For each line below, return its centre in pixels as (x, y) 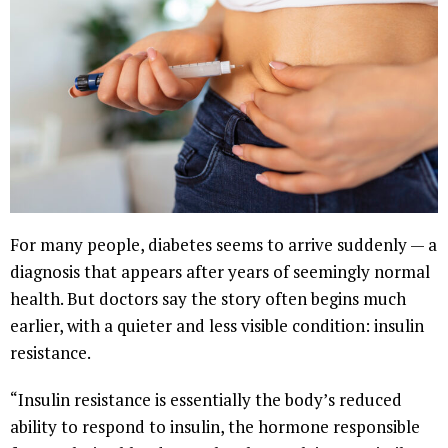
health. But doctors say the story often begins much (208, 299)
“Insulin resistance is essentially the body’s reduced (206, 400)
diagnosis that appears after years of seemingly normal (220, 272)
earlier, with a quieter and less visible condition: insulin (217, 326)
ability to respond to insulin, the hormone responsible (215, 427)
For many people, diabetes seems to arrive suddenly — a (223, 245)
